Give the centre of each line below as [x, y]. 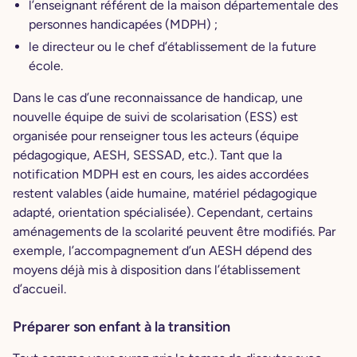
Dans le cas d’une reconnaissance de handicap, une [158, 98]
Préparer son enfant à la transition [122, 327]
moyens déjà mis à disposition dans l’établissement [157, 270]
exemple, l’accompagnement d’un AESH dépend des [162, 251]
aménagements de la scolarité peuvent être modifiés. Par [174, 232]
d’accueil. [41, 289]
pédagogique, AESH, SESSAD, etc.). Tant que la [147, 155]
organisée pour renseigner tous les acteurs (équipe [156, 136]
